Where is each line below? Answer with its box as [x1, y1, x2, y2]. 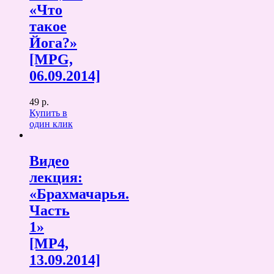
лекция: [29, 169, 83, 185]
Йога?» [29, 34, 77, 51]
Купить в [29, 107, 67, 118]
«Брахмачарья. [29, 185, 129, 202]
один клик [29, 118, 73, 129]
